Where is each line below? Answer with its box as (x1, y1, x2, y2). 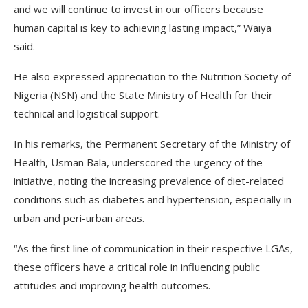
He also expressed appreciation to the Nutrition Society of (14, 69, 291, 83)
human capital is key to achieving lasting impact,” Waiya (14, 21, 272, 34)
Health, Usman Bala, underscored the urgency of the (14, 155, 263, 169)
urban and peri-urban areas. (14, 211, 144, 225)
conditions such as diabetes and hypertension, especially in (14, 192, 291, 206)
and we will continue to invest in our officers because (14, 2, 263, 16)
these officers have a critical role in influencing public (14, 260, 260, 274)
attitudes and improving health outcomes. (14, 278, 210, 292)
